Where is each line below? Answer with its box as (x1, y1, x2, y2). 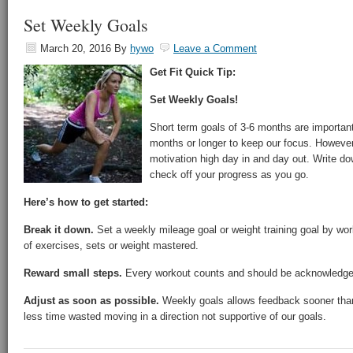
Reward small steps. (24, 267, 122, 279)
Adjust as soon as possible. (24, 295, 159, 307)
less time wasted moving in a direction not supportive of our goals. (24, 310, 326, 322)
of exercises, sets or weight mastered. (24, 240, 199, 251)
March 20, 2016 (40, 43, 111, 54)
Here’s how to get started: (24, 196, 148, 208)
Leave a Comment (173, 43, 257, 54)
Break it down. (24, 224, 94, 236)
